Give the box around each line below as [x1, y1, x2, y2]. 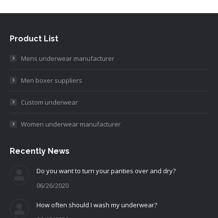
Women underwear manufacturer [21, 119, 121, 128]
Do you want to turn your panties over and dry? [36, 166, 176, 175]
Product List [10, 34, 58, 43]
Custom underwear [21, 97, 78, 107]
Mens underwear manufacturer [21, 54, 114, 63]
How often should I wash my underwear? [36, 200, 157, 209]
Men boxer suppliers [21, 75, 82, 85]
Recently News [10, 146, 70, 156]
